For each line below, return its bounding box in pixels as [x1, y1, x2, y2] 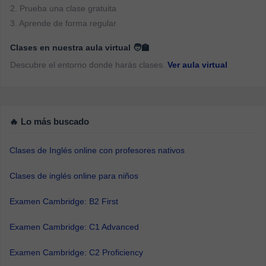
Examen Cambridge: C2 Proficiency [9, 248, 143, 257]
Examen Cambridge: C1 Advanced [9, 222, 139, 232]
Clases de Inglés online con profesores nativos [9, 145, 185, 155]
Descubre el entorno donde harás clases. [10, 60, 167, 69]
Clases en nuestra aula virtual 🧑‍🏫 [10, 43, 150, 52]
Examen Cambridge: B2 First [9, 197, 118, 206]
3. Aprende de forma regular [10, 18, 116, 28]
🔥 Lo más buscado [9, 117, 89, 126]
